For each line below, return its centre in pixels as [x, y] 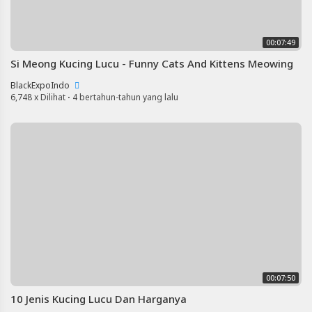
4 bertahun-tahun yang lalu [125, 97]
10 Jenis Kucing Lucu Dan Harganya [99, 298]
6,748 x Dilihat [38, 97]
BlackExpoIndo [41, 85]
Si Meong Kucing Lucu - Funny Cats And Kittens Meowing [152, 63]
